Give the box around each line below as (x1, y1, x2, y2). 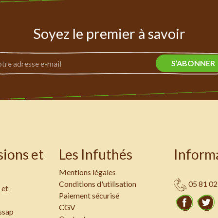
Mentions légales (58, 167, 116, 177)
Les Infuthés (58, 145, 132, 163)
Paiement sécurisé (58, 190, 119, 200)
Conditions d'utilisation (58, 179, 136, 188)
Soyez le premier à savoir (33, 25, 185, 42)
